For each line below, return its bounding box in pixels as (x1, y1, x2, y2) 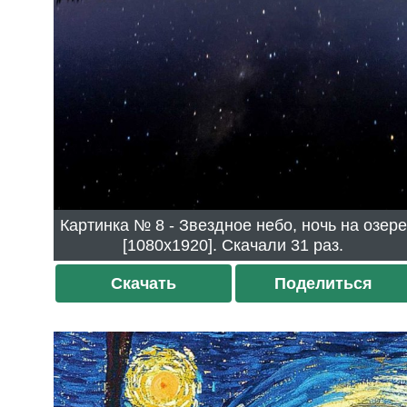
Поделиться (273, 274, 372, 293)
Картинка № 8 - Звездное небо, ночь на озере (59, 216, 155, 235)
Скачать (111, 274, 177, 293)
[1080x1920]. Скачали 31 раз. (291, 236, 344, 255)
